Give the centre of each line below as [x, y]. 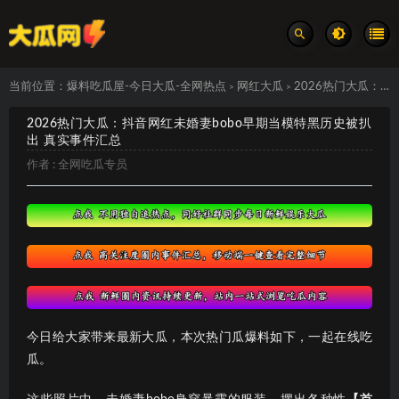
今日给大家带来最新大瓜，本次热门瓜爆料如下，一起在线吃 [199, 337]
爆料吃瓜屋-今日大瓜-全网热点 [147, 87]
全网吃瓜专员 [93, 165]
